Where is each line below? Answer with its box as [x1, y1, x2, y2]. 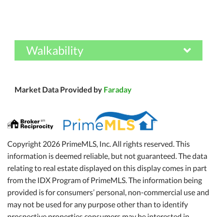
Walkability [26, 43, 83, 57]
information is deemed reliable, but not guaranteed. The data [7, 151, 207, 161]
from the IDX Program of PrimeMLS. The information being [7, 175, 202, 185]
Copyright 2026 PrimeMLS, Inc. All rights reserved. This [7, 139, 190, 149]
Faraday [104, 85, 132, 94]
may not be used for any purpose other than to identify [7, 200, 188, 209]
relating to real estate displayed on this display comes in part [7, 163, 207, 173]
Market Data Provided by [15, 85, 104, 94]
